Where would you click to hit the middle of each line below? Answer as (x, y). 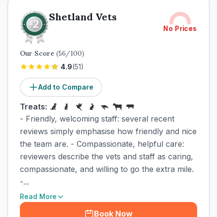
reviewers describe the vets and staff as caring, (107, 156)
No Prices (180, 29)
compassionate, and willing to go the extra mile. (107, 169)
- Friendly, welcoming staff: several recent (97, 119)
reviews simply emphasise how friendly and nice (108, 131)
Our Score (38, 53)
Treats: (33, 107)
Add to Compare (66, 87)
